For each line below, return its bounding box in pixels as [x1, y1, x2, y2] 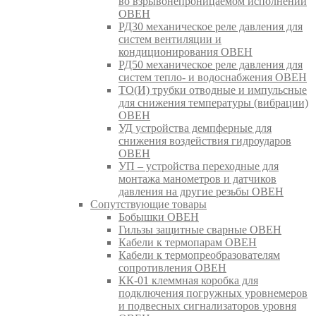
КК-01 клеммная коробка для [119, 274, 258, 286]
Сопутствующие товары [90, 197, 207, 210]
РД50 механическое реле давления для [119, 58, 303, 71]
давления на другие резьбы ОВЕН [119, 185, 284, 197]
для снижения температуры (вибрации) [119, 96, 308, 109]
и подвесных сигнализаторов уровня [119, 299, 296, 312]
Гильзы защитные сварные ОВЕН [119, 223, 281, 236]
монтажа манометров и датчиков [119, 172, 276, 185]
